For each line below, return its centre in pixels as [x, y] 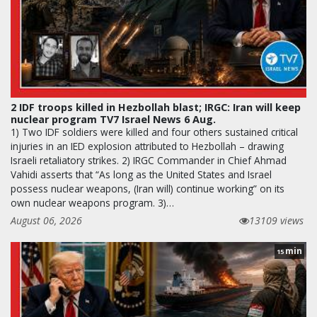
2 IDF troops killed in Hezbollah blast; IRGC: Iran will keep [156, 107]
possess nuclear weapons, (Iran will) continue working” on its [148, 188]
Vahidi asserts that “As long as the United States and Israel [141, 174]
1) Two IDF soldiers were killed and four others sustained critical [154, 132]
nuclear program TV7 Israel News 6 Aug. [113, 119]
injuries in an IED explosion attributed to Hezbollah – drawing [147, 146]
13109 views [276, 220]
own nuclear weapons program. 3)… [92, 202]
